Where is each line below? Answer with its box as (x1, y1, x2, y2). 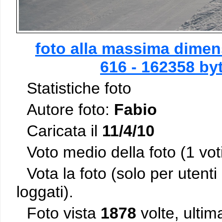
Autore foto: (27, 101, 114, 118)
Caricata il (27, 122, 102, 140)
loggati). (16, 183, 73, 201)
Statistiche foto (27, 79, 131, 97)
